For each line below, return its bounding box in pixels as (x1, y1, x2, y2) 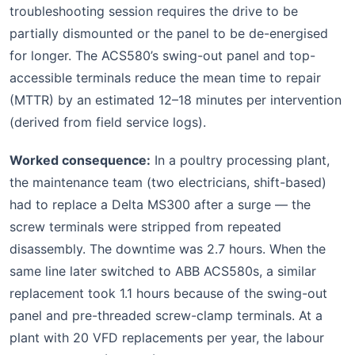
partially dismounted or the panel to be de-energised (10, 25, 328, 41)
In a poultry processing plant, (151, 151, 330, 168)
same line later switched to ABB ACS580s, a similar (10, 262, 316, 279)
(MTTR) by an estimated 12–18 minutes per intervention (10, 91, 342, 108)
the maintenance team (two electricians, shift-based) (10, 174, 326, 190)
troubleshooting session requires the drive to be (10, 2, 298, 19)
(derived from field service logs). (10, 113, 206, 130)
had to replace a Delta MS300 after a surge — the (10, 196, 311, 212)
